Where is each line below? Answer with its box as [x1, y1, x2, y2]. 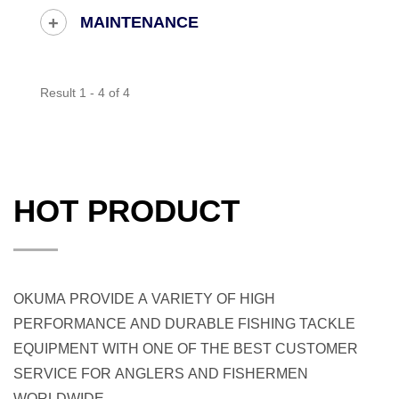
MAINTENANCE [80, 13, 199, 32]
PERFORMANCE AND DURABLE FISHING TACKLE [13, 316, 355, 332]
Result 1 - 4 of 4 [40, 85, 130, 101]
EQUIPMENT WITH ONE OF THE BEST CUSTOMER [13, 341, 358, 357]
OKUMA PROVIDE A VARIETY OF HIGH [13, 291, 275, 307]
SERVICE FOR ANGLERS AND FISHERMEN [13, 366, 308, 382]
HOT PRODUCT [13, 193, 240, 229]
